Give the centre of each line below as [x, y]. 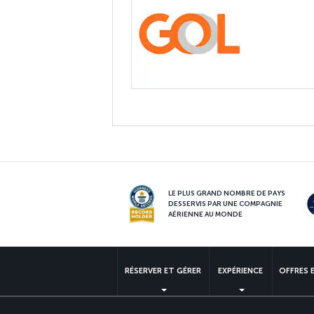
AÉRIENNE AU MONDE [205, 214]
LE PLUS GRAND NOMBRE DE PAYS [226, 193]
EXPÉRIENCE [240, 271]
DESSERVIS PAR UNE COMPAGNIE [225, 204]
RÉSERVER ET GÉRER [163, 271]
